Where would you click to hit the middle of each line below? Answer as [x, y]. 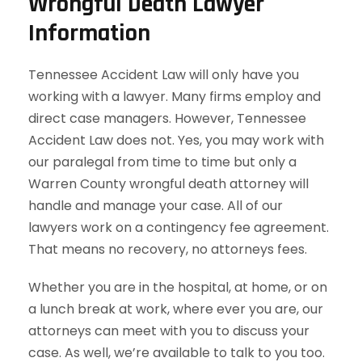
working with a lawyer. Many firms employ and [175, 97]
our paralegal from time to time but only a [162, 162]
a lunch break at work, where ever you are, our [176, 309]
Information [89, 33]
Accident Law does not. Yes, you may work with [176, 140]
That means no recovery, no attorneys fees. [168, 249]
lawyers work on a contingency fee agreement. [179, 227]
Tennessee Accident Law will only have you [164, 75]
